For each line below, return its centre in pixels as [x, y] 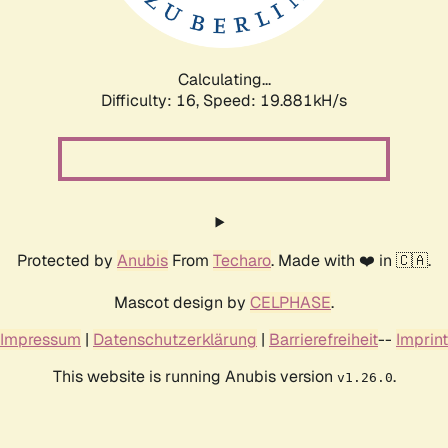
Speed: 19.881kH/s [275, 100]
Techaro [242, 260]
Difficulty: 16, [152, 100]
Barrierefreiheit [323, 339]
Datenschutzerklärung [175, 339]
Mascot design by [182, 302]
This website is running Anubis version [194, 376]
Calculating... [224, 79]
